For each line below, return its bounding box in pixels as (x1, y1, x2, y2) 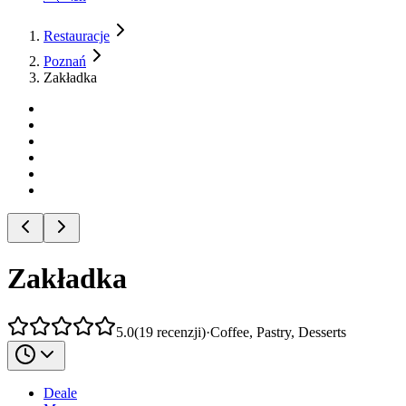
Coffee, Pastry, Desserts (210, 324, 346, 340)
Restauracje (43, 28, 110, 43)
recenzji (157, 324, 201, 340)
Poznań (43, 53, 86, 69)
